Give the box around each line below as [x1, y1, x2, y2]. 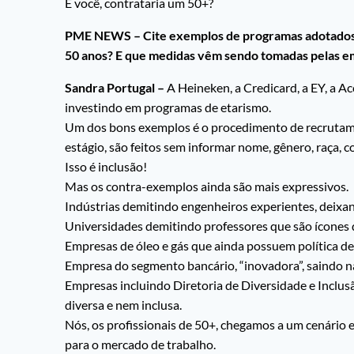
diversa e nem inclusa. [65, 297, 182, 313]
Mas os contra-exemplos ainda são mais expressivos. [65, 179, 348, 194]
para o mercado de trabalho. [65, 337, 216, 352]
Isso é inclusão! [65, 159, 147, 175]
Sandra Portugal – [65, 80, 164, 96]
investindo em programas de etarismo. [65, 100, 271, 115]
